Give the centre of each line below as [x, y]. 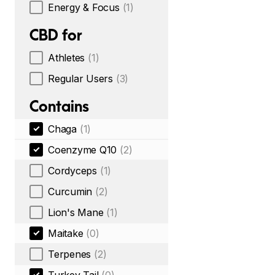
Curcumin [70, 192]
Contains [59, 106]
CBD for [56, 35]
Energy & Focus [84, 7]
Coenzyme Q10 [83, 150]
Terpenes [70, 254]
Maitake [66, 233]
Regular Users [80, 79]
